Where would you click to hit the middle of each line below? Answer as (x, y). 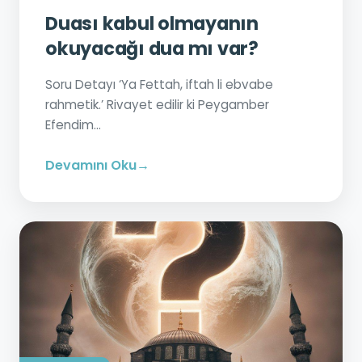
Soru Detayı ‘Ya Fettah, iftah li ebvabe (159, 84)
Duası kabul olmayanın (152, 23)
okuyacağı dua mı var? (152, 48)
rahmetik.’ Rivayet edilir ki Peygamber (157, 105)
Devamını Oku (91, 165)
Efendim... (73, 125)
